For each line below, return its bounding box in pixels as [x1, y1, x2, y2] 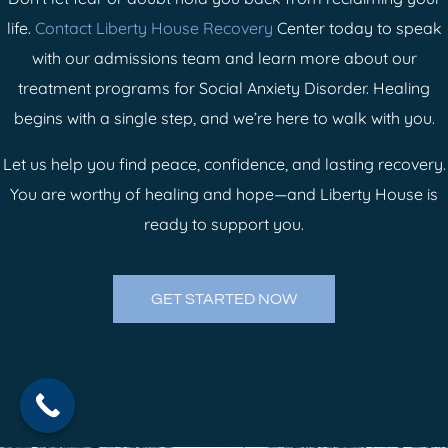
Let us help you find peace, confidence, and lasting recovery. [2, 153, 446, 174]
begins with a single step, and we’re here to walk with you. [13, 107, 435, 128]
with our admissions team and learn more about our [31, 47, 417, 68]
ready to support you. [144, 213, 304, 234]
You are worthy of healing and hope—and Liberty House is [10, 183, 438, 204]
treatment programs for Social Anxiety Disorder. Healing [18, 77, 430, 98]
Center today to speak [276, 17, 442, 38]
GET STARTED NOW [151, 290, 297, 307]
